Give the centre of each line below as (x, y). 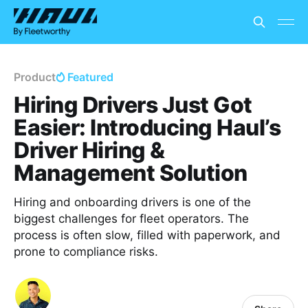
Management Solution (131, 173)
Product (35, 77)
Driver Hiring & (89, 150)
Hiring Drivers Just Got (133, 105)
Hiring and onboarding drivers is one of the (132, 202)
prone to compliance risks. (86, 252)
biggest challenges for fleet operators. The (131, 219)
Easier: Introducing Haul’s (147, 128)
